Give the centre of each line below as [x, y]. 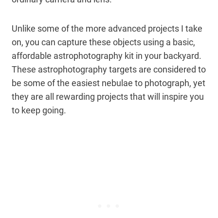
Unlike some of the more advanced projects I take [107, 28]
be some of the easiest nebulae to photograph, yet [109, 83]
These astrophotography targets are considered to [109, 69]
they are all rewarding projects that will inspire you [108, 96]
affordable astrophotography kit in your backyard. [107, 55]
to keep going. [40, 110]
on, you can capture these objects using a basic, [103, 42]
